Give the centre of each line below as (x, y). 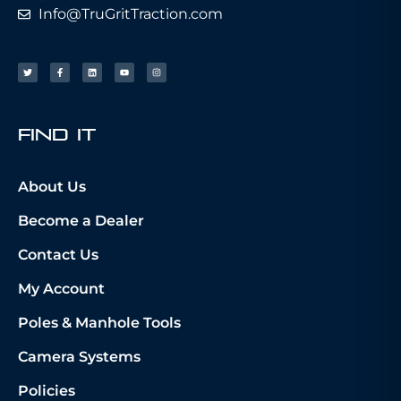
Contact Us (58, 255)
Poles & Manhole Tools (99, 323)
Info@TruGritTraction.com (130, 14)
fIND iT (57, 135)
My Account (61, 289)
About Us (52, 187)
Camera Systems (79, 357)
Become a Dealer (81, 221)
